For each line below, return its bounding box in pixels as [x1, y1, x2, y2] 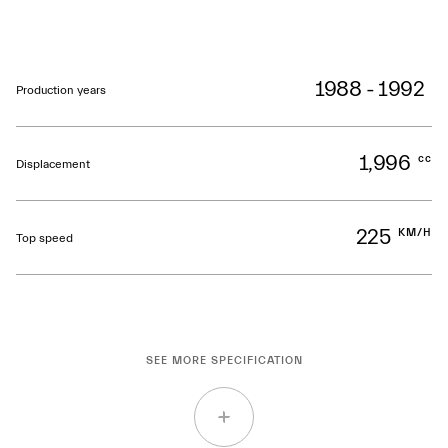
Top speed [16, 230, 73, 245]
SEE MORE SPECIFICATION [145, 354, 303, 367]
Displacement [16, 156, 90, 171]
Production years [16, 82, 106, 97]
